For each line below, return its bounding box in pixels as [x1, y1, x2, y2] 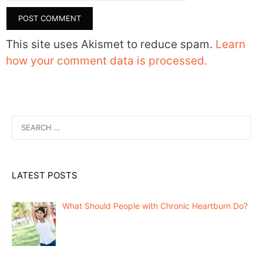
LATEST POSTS [12, 169, 77, 181]
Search [11, 116, 38, 126]
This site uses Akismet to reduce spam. [6, 38, 215, 52]
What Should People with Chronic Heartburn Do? [62, 200, 248, 211]
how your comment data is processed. [6, 54, 207, 68]
